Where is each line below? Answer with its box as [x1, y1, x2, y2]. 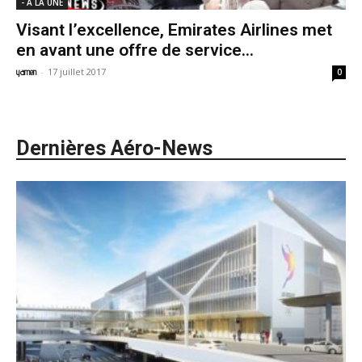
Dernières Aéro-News [16, 137, 213, 161]
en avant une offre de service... [16, 40, 254, 61]
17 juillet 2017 [48, 65, 106, 78]
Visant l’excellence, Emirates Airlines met [16, 20, 332, 40]
